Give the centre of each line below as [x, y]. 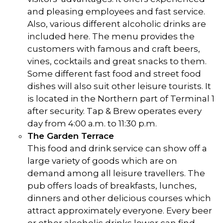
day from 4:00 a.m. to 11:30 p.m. [92, 124]
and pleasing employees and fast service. [116, 12]
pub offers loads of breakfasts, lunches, [112, 186]
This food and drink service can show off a [117, 149]
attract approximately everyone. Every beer [120, 211]
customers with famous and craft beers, [114, 49]
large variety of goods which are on [102, 161]
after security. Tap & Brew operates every [114, 111]
